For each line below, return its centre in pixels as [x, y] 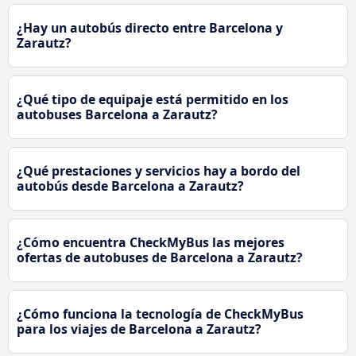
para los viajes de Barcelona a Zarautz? [139, 329]
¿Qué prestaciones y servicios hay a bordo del [159, 171]
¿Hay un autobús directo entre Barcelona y [150, 28]
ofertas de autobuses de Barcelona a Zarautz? [160, 258]
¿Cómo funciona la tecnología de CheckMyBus [160, 314]
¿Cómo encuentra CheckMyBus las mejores [151, 243]
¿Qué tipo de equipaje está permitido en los [153, 100]
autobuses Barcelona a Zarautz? [117, 115]
